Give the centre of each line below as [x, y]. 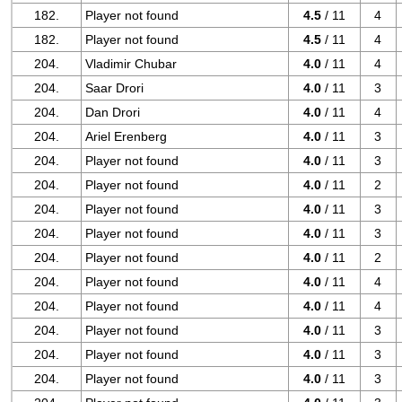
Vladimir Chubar [131, 64]
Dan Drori [113, 112]
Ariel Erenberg [127, 136]
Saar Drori [115, 88]
